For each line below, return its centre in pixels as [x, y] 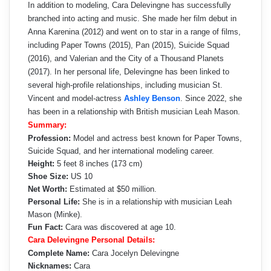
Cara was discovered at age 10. [119, 227]
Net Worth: [47, 189]
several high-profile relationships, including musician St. [125, 85]
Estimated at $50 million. [112, 189]
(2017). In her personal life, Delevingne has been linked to [129, 72]
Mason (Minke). [55, 215]
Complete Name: [59, 253]
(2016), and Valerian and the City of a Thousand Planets [126, 59]
